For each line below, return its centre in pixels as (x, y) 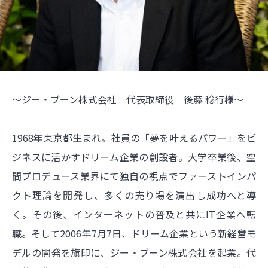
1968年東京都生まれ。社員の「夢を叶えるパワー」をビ (134, 138)
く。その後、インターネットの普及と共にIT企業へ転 (134, 214)
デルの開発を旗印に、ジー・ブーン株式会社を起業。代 (134, 253)
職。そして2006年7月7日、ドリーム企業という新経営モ (134, 234)
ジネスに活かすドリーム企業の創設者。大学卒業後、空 (134, 157)
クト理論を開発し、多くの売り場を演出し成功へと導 (134, 195)
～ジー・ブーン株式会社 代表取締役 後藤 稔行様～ (128, 100)
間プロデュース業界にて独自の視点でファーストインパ (134, 176)
